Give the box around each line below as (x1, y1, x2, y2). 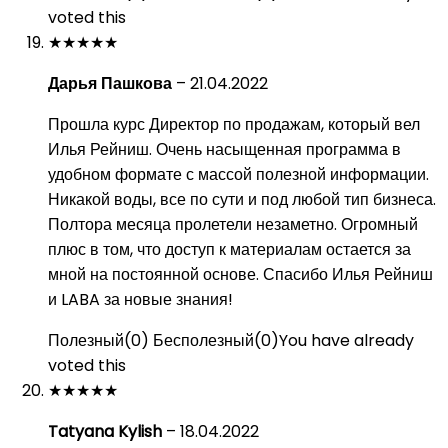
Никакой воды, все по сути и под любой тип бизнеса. (48, 188, 436, 211)
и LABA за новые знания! (48, 288, 233, 311)
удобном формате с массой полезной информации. (48, 163, 429, 186)
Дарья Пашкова (48, 72, 176, 95)
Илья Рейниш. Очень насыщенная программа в (48, 138, 401, 161)
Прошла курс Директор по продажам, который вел (48, 113, 420, 136)
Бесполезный (153, 329, 254, 352)
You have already (279, 329, 414, 352)
